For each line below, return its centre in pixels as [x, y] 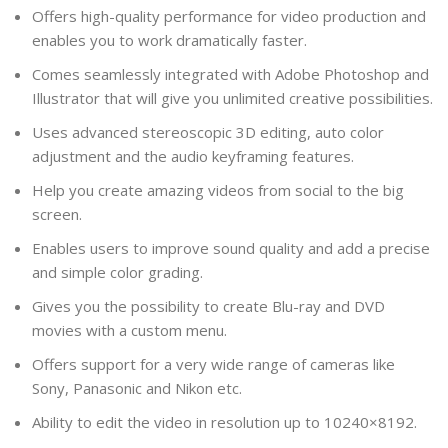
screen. [57, 213]
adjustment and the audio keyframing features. [193, 155]
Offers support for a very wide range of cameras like [214, 363]
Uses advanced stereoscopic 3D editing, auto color [208, 131]
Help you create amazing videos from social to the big [218, 189]
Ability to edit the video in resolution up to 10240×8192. [225, 421]
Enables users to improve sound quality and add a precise [231, 247]
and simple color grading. [118, 271]
